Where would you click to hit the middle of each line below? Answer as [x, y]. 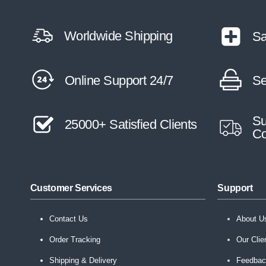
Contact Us [68, 219]
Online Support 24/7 [119, 80]
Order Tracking [75, 240]
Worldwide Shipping [118, 36]
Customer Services [71, 188]
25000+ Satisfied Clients [131, 124]
